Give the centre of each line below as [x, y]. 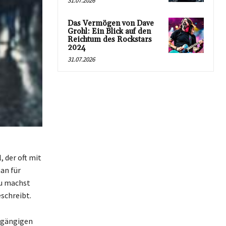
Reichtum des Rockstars [110, 40]
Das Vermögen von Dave [111, 23]
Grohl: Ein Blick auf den [109, 32]
